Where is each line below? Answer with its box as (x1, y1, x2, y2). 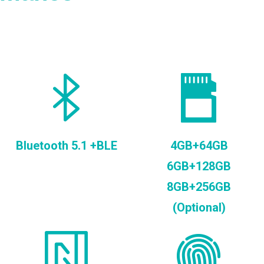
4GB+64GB (170, 138, 228, 153)
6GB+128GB (167, 159, 232, 174)
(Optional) (172, 200, 226, 215)
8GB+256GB (167, 180, 232, 194)
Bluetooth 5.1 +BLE (15, 138, 117, 153)
